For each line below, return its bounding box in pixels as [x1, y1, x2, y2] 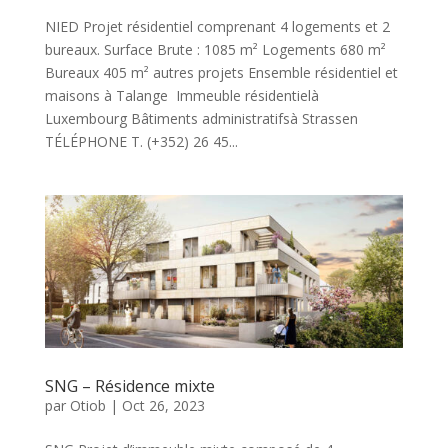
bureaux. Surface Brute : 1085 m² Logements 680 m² [44, 39, 386, 59]
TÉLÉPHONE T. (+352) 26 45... [44, 131, 238, 151]
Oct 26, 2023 [121, 396, 205, 416]
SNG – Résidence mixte [44, 375, 215, 398]
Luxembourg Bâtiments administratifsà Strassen [44, 108, 358, 128]
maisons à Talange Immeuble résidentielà [44, 85, 319, 105]
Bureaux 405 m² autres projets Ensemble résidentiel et [44, 62, 398, 82]
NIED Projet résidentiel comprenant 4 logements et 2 [44, 16, 390, 36]
